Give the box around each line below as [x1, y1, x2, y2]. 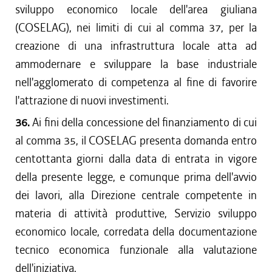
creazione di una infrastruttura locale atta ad [15, 38, 257, 53]
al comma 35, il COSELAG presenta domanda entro [15, 133, 257, 148]
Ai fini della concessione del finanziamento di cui [32, 115, 257, 130]
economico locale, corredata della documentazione [15, 224, 257, 239]
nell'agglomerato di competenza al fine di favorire [15, 75, 257, 90]
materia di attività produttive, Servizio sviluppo [15, 206, 257, 221]
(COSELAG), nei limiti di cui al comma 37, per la [15, 20, 257, 35]
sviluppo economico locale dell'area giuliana [15, 2, 257, 17]
